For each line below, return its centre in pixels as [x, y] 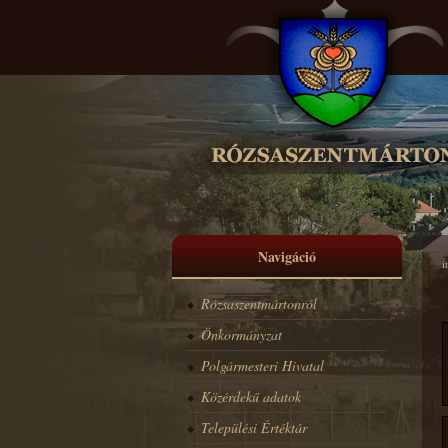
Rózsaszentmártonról [259, 303]
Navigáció [287, 256]
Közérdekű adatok [251, 396]
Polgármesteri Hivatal [262, 365]
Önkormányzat [241, 334]
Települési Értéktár [254, 427]
